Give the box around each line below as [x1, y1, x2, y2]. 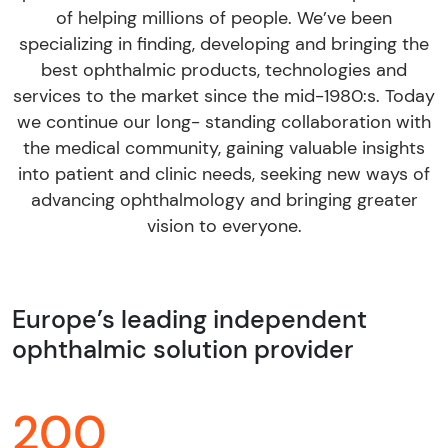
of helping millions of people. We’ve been [56, 6, 392, 30]
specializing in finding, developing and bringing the [19, 32, 429, 56]
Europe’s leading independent [12, 303, 367, 336]
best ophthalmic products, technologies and [41, 58, 407, 82]
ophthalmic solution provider [12, 333, 354, 366]
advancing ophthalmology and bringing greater [30, 188, 418, 212]
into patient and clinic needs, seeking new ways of [18, 162, 430, 186]
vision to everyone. [146, 214, 302, 238]
